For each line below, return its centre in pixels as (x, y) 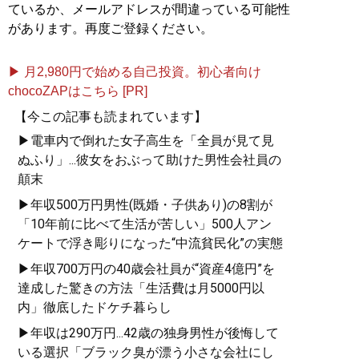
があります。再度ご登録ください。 (111, 29)
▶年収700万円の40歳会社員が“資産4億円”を (146, 269)
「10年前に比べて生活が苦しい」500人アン (145, 224)
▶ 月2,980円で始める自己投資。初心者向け (135, 72)
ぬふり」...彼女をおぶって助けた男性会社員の (149, 160)
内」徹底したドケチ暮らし (95, 308)
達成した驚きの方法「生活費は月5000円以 (141, 288)
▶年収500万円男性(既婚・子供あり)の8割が (145, 205)
